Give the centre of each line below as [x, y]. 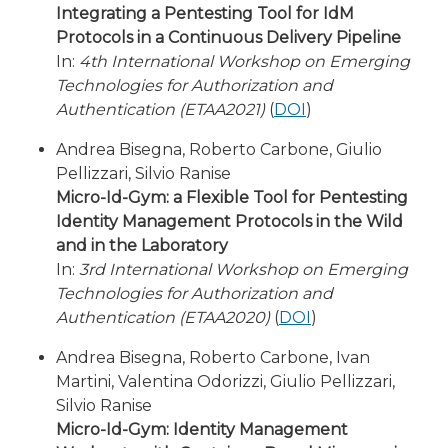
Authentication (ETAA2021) [160, 109]
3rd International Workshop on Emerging [243, 269]
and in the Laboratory [142, 245]
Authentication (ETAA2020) [163, 317]
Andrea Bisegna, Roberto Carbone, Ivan [213, 357]
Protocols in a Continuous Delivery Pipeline [228, 37]
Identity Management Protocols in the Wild [229, 221]
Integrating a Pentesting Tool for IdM [205, 13]
